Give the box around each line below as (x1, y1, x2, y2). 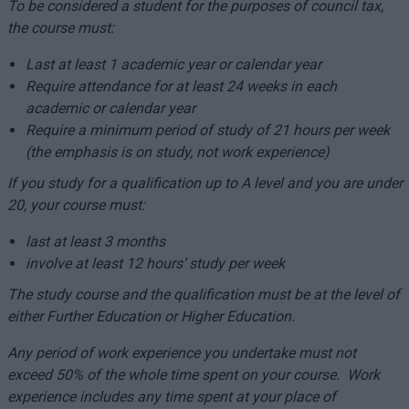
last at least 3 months (25, 233, 165, 250)
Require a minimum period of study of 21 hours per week (25, 121, 390, 139)
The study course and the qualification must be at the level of (6, 286, 400, 303)
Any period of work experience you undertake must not (6, 344, 356, 362)
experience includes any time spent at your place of (6, 388, 336, 405)
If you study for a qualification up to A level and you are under (6, 174, 403, 192)
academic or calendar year (25, 100, 195, 117)
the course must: (6, 19, 114, 37)
